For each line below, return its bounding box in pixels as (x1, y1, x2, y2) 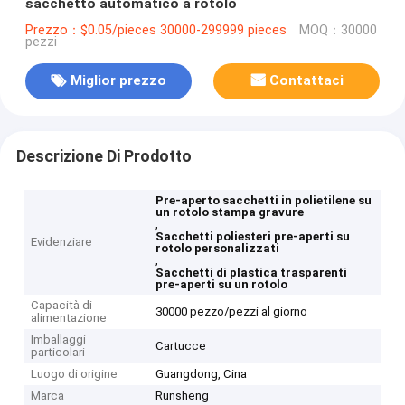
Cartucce (155, 339, 207, 353)
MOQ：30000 (298, 22, 377, 38)
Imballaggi (31, 333, 87, 347)
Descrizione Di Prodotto (15, 146, 192, 165)
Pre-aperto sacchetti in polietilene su (155, 193, 372, 208)
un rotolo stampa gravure (155, 205, 305, 220)
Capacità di (31, 298, 93, 313)
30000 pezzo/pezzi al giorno (155, 305, 308, 319)
